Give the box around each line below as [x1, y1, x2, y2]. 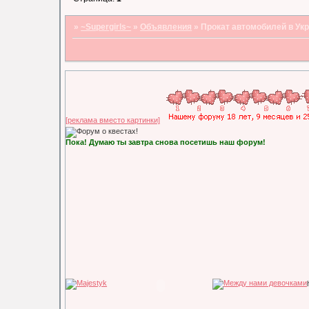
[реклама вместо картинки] [66, 115, 161, 124]
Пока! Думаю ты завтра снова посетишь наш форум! [66, 137, 266, 146]
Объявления [140, 22, 192, 32]
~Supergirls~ [81, 22, 132, 32]
